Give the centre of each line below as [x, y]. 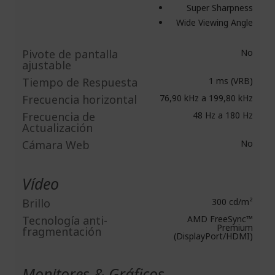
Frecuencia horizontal [79, 99]
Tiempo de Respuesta [80, 82]
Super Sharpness [220, 8]
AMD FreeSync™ [219, 219]
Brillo [36, 203]
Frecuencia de [59, 117]
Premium [235, 227]
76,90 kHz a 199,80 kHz [205, 98]
